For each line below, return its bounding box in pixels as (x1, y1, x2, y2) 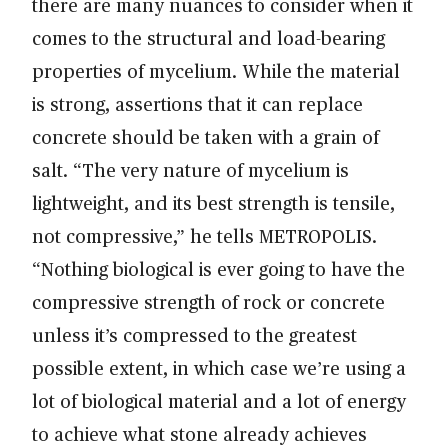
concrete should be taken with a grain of (32, 124, 379, 150)
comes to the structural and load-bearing (32, 25, 385, 51)
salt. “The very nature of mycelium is (32, 157, 349, 183)
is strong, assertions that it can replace (32, 91, 363, 117)
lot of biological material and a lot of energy (32, 388, 406, 414)
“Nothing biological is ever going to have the (32, 256, 405, 282)
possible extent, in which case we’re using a (32, 355, 406, 381)
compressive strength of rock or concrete (32, 289, 385, 315)
